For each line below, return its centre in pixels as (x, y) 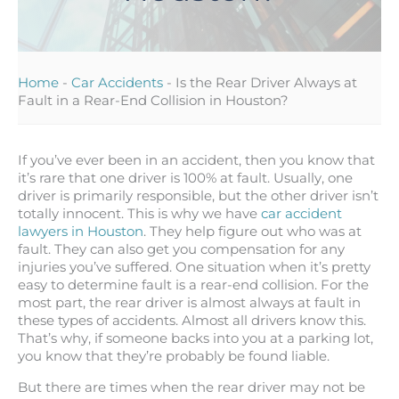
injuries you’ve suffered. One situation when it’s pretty (194, 268)
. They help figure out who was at (252, 232)
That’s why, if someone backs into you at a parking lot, (195, 339)
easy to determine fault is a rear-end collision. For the (193, 285)
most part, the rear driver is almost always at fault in (189, 303)
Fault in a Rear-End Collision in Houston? (153, 100)
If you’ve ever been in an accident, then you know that (196, 161)
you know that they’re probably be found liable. (174, 357)
